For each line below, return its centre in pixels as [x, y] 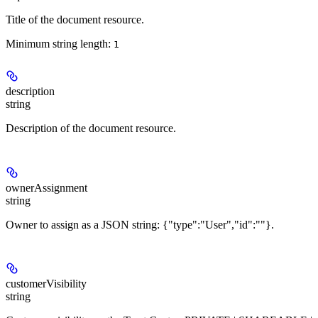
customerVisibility [46, 284]
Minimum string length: [60, 43]
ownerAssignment [46, 187]
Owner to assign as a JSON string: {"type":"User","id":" [133, 224]
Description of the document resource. [91, 128]
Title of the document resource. [75, 19]
